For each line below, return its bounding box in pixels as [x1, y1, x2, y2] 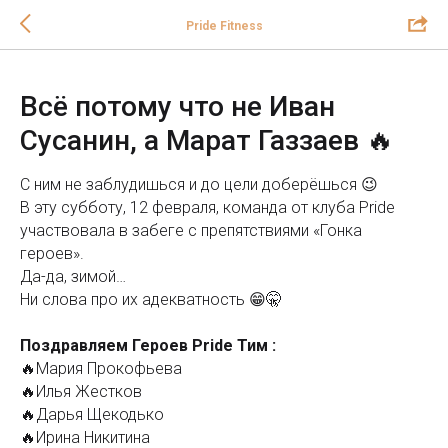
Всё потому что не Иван [20, 90, 335, 123]
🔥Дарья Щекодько [20, 405, 164, 424]
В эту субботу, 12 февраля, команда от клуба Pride [20, 198, 395, 217]
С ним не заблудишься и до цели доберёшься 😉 [20, 175, 378, 194]
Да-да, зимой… [20, 267, 126, 286]
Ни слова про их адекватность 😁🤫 [20, 290, 282, 309]
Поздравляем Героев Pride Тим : [20, 336, 276, 355]
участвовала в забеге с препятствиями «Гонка [20, 221, 362, 240]
